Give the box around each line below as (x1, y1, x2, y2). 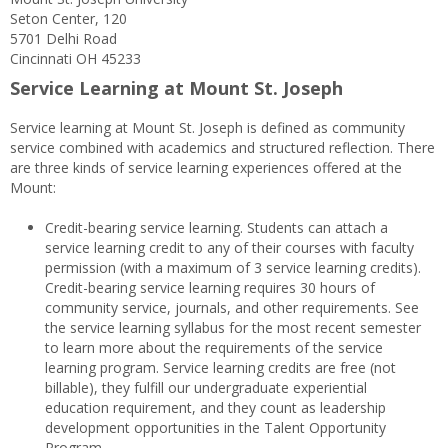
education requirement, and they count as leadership (45, 397, 386, 417)
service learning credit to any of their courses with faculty (45, 237, 414, 257)
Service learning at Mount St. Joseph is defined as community (10, 118, 405, 138)
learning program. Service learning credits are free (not (45, 357, 396, 377)
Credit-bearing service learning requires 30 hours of (45, 277, 375, 297)
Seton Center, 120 (10, 9, 127, 29)
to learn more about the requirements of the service (45, 337, 383, 357)
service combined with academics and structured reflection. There (10, 138, 435, 158)
